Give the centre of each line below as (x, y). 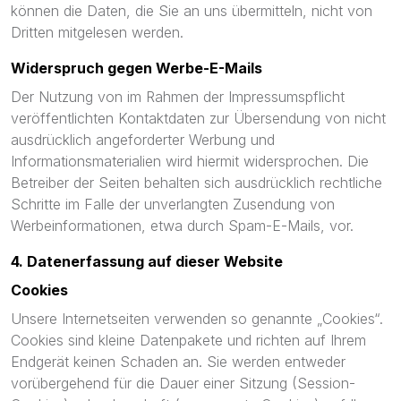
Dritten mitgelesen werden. (97, 32)
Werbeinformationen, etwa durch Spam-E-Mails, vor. (182, 226)
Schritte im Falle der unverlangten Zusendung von (173, 204)
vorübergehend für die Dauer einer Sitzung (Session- (183, 383)
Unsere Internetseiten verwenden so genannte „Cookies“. (197, 319)
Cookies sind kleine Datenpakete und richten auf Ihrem (188, 340)
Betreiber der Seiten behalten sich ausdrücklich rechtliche (196, 183)
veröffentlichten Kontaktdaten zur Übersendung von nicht (198, 118)
